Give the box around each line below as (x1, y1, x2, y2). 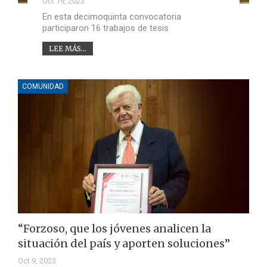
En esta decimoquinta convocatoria (42, 11, 181, 22)
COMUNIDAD (22, 82, 64, 91)
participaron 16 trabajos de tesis (42, 22, 169, 33)
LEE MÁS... (48, 44, 86, 53)
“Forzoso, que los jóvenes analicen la (18, 222, 211, 236)
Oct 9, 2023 (18, 256, 56, 266)
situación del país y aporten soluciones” (18, 237, 230, 251)
